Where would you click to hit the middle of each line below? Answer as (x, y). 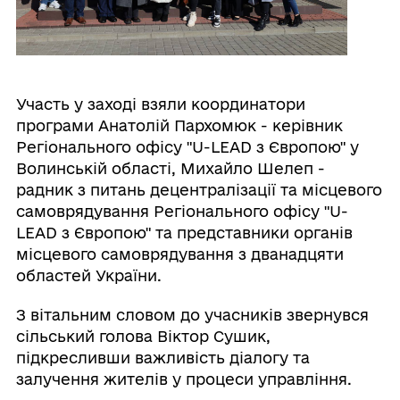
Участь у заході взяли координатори (160, 104)
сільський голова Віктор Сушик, (143, 337)
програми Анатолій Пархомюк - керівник (179, 126)
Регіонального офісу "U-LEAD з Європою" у (187, 147)
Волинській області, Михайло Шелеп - (170, 169)
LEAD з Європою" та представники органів (184, 233)
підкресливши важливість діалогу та (162, 358)
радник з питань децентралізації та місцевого (199, 190)
